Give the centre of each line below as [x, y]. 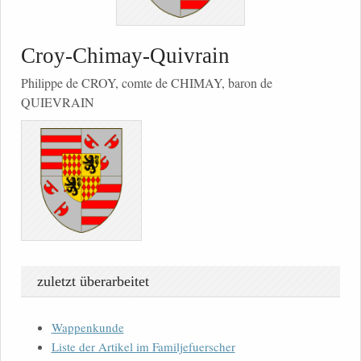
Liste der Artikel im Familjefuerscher [143, 347]
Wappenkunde [87, 328]
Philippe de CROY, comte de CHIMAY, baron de [147, 83]
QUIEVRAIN [58, 102]
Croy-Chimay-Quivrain [125, 56]
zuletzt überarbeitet [93, 282]
